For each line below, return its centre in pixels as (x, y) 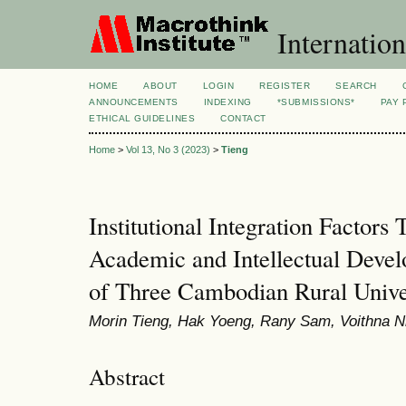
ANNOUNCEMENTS (134, 102)
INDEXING (227, 102)
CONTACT (244, 118)
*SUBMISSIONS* (316, 102)
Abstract (127, 376)
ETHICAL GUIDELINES (142, 118)
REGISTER (285, 86)
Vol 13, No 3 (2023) (168, 150)
